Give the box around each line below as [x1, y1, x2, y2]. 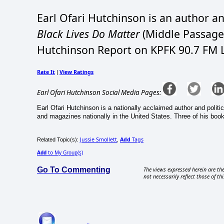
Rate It [37, 68, 55, 76]
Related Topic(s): [37, 136, 80, 142]
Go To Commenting [37, 165, 110, 174]
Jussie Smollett [80, 135, 117, 143]
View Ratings [59, 68, 93, 76]
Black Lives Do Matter [37, 26, 139, 41]
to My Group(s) [46, 148, 83, 156]
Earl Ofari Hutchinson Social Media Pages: [37, 88, 161, 97]
